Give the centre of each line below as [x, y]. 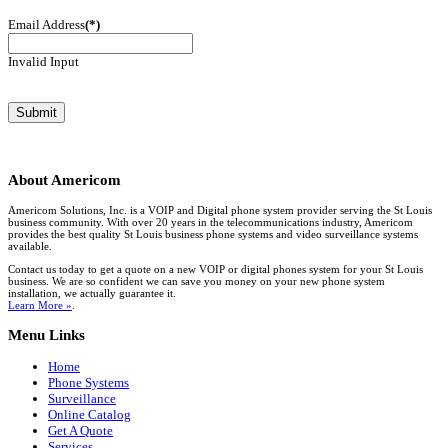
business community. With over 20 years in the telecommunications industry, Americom [210, 221]
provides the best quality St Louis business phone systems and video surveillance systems [213, 233]
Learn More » [40, 304]
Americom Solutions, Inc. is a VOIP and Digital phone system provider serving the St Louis [220, 209]
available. [30, 245]
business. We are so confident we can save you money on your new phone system [196, 280]
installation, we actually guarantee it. [92, 292]
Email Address [46, 25]
